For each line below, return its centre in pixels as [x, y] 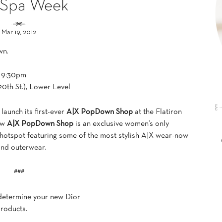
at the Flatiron [157, 112]
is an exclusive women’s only [121, 124]
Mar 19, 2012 [19, 32]
